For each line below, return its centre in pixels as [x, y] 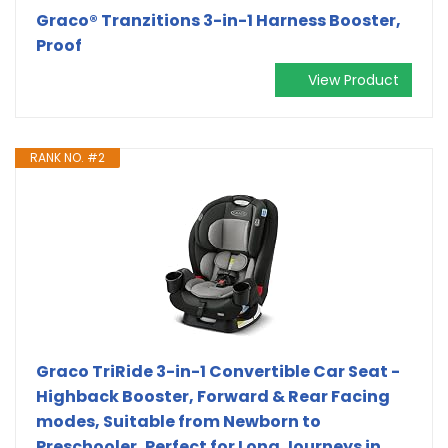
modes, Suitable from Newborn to [178, 421]
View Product [353, 79]
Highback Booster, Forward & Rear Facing [213, 396]
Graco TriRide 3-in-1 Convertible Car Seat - [218, 371]
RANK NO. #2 [67, 157]
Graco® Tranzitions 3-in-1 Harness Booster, [218, 20]
